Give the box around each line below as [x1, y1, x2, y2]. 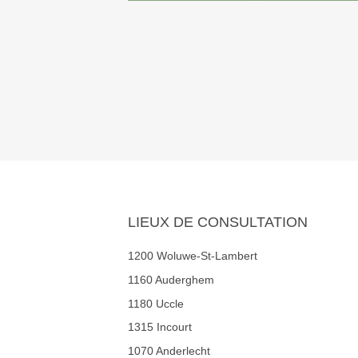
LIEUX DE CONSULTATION [128, 213, 308, 230]
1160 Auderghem [128, 272, 214, 286]
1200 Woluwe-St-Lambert [128, 249, 257, 262]
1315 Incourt [128, 320, 192, 334]
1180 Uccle [128, 296, 184, 310]
